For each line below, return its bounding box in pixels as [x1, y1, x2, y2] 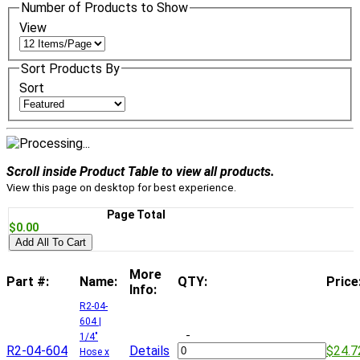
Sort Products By [21, 60, 120, 76]
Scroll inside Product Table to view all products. [6, 164, 275, 180]
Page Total [106, 208, 166, 222]
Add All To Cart [15, 236, 86, 249]
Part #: [6, 274, 49, 290]
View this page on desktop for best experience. [6, 182, 236, 194]
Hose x [80, 346, 109, 358]
